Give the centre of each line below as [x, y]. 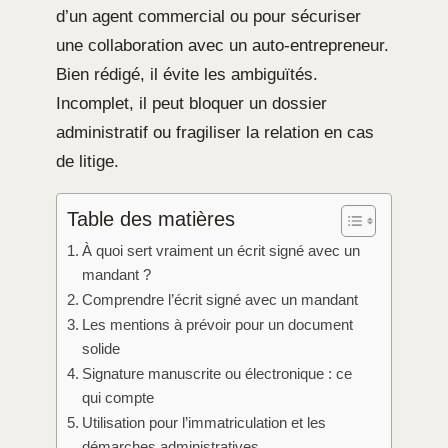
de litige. [87, 161]
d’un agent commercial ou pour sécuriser [208, 16]
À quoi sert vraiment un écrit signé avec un [221, 250]
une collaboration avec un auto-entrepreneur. [222, 45]
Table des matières [151, 219]
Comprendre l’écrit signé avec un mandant [220, 299]
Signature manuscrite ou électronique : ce [217, 373]
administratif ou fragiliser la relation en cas [215, 132]
